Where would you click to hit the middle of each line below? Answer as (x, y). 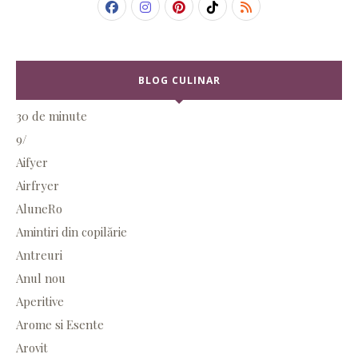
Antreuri (39, 255)
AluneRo (39, 209)
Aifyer (32, 163)
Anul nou (41, 278)
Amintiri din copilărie (72, 232)
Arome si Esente (60, 325)
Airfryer (38, 186)
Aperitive (40, 302)
